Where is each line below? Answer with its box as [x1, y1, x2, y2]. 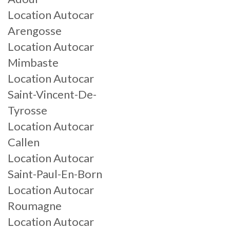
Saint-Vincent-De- [8, 87, 97, 101]
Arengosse [8, 24, 62, 37]
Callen [8, 135, 40, 149]
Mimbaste [8, 55, 59, 69]
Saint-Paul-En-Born [8, 167, 102, 181]
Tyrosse [8, 103, 47, 117]
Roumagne [8, 199, 62, 213]
